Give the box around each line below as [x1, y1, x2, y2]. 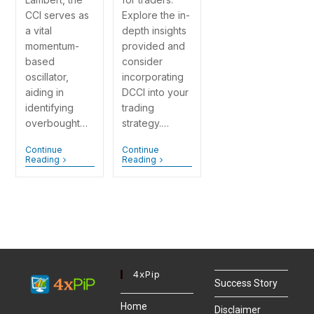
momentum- [25, 40, 79, 53]
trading [122, 102, 155, 114]
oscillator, [25, 71, 69, 83]
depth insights [122, 25, 187, 37]
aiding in [25, 86, 64, 99]
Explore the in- [122, 9, 191, 22]
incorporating [122, 71, 184, 83]
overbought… [25, 117, 88, 130]
